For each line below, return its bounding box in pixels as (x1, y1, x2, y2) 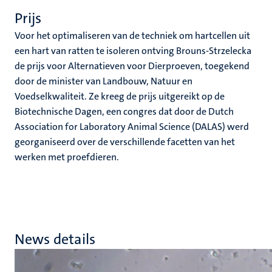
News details (15, 229, 96, 249)
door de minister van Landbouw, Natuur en (15, 75, 192, 87)
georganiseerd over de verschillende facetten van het (15, 135, 235, 148)
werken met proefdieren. (15, 151, 119, 163)
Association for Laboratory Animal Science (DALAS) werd (15, 120, 249, 133)
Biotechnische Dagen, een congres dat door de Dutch (15, 105, 234, 118)
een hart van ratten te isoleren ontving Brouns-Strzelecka (15, 44, 251, 57)
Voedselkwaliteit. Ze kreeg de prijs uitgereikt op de (15, 90, 225, 103)
